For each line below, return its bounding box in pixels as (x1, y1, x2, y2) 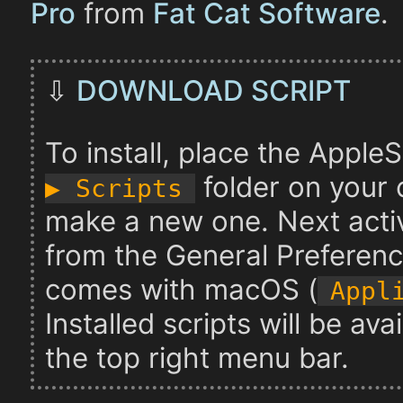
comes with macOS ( (44, 272, 318, 307)
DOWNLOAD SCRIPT (76, 73, 351, 108)
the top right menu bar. (44, 340, 349, 375)
